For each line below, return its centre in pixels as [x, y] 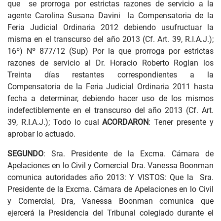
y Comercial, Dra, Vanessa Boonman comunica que [110, 201]
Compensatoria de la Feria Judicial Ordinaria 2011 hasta [110, 87]
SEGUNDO [25, 154]
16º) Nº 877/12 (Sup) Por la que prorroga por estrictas [110, 51]
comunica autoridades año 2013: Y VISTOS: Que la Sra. [110, 177]
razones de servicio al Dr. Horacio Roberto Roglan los [110, 63]
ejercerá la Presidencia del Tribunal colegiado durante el [110, 213]
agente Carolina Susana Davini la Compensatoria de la [110, 16]
